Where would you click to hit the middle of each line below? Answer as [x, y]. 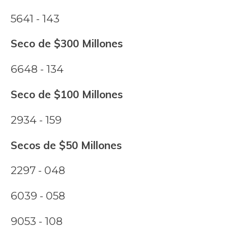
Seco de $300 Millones [66, 44]
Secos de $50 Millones [66, 145]
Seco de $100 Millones [66, 94]
